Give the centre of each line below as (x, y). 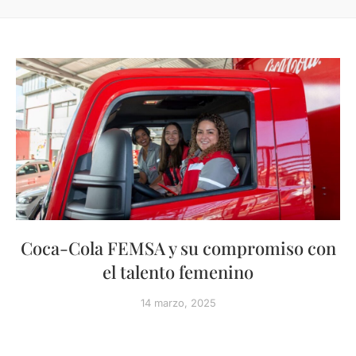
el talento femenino (178, 272)
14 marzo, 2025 (178, 303)
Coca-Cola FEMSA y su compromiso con (178, 248)
